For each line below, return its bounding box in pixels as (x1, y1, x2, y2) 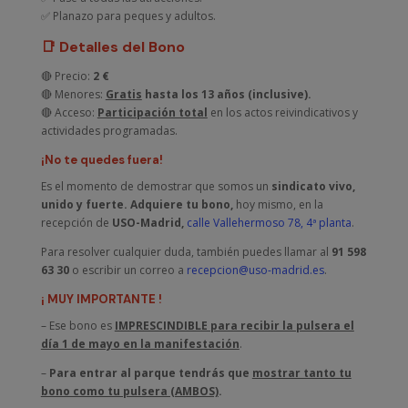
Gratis (105, 87, 142, 102)
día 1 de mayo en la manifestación (40, 336, 240, 352)
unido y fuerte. (40, 197, 127, 212)
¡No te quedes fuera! (40, 152, 163, 168)
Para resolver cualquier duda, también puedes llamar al (40, 244, 331, 260)
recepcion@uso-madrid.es (186, 262, 324, 278)
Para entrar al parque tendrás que (48, 365, 252, 381)
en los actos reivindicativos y (207, 105, 358, 120)
